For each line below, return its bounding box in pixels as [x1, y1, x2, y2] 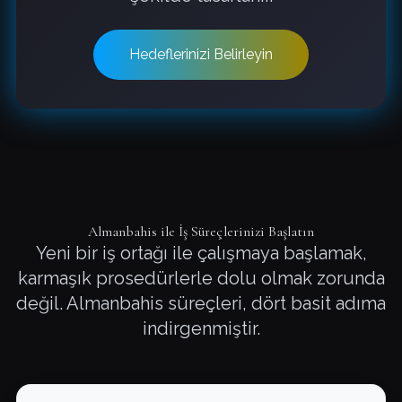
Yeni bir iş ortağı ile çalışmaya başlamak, [35, 242, 367, 264]
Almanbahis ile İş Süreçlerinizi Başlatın [88, 223, 314, 240]
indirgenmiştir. [142, 318, 260, 339]
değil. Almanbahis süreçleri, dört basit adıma [16, 293, 386, 314]
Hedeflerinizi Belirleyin [129, 46, 273, 63]
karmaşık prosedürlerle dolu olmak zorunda [17, 267, 385, 289]
